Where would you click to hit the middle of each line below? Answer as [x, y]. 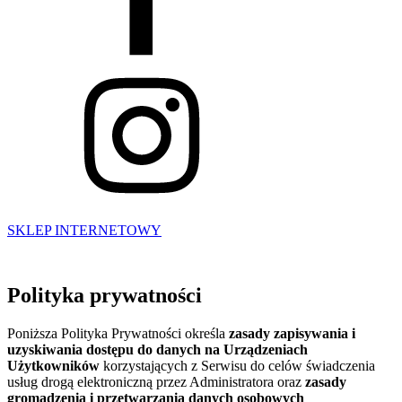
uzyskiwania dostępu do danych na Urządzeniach [157, 349]
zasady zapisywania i [292, 333]
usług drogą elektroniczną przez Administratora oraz [156, 381]
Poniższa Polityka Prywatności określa [118, 333]
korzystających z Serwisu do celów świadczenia [237, 365]
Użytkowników [53, 365]
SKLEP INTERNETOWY [84, 230]
